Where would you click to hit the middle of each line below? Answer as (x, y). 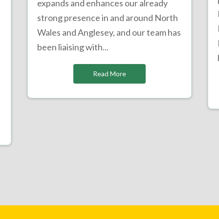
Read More (109, 73)
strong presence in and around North (107, 17)
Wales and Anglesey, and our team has (109, 32)
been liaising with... (73, 47)
